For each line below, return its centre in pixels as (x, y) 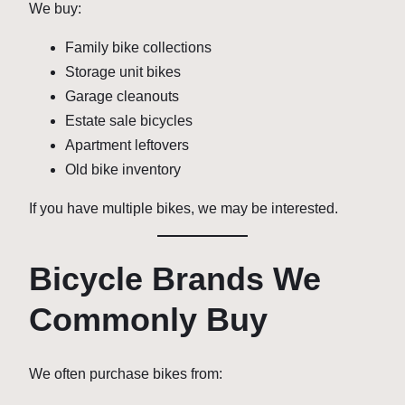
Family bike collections (138, 48)
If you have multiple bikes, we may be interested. (184, 209)
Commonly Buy (148, 320)
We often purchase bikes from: (126, 374)
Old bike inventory (123, 170)
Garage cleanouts (122, 97)
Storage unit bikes (123, 72)
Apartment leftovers (127, 146)
